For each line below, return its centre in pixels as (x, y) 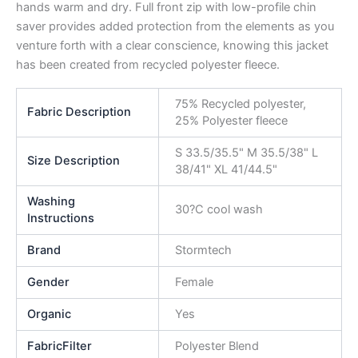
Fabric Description (80, 112)
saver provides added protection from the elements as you (175, 26)
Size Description (74, 161)
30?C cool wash (219, 210)
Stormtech (203, 251)
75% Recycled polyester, (240, 104)
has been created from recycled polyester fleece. (148, 64)
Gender (49, 282)
